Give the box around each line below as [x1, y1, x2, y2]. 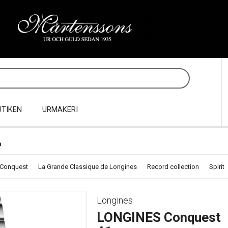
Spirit [209, 163, 224, 171]
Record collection [147, 163, 199, 171]
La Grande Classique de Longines [38, 163, 137, 171]
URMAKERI [42, 105, 78, 115]
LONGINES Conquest [96, 210, 221, 225]
